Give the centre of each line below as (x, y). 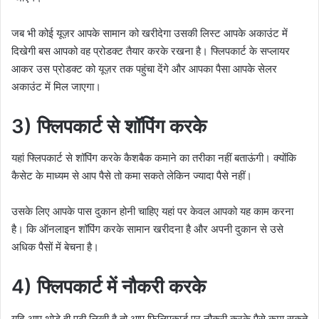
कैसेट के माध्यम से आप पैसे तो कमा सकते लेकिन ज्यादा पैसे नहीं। (132, 176)
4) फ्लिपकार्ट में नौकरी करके (109, 287)
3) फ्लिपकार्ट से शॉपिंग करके (109, 126)
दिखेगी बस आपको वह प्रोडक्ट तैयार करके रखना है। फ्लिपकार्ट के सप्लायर (151, 51)
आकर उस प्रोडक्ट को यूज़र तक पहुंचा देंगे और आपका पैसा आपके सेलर (144, 68)
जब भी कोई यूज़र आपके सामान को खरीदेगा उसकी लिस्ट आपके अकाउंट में (150, 33)
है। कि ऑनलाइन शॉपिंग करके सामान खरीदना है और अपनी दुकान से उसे (147, 229)
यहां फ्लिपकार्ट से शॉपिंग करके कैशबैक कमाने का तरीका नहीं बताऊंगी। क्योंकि (154, 158)
